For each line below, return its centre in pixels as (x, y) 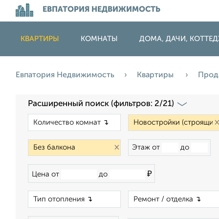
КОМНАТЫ (99, 39)
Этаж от (147, 147)
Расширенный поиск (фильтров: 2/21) (101, 104)
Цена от (46, 174)
